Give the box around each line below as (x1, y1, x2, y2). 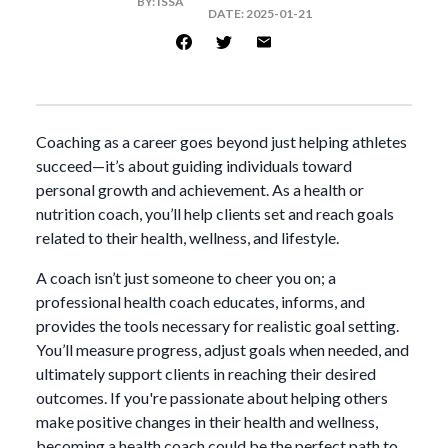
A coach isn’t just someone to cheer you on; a (36, 268, 336, 287)
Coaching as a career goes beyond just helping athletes (36, 132, 407, 151)
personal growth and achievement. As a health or (36, 180, 364, 199)
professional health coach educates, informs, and (36, 292, 365, 311)
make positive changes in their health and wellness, (36, 412, 378, 431)
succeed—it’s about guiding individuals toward (36, 156, 352, 175)
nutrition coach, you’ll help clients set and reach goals (36, 204, 394, 223)
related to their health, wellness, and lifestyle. (36, 228, 339, 247)
